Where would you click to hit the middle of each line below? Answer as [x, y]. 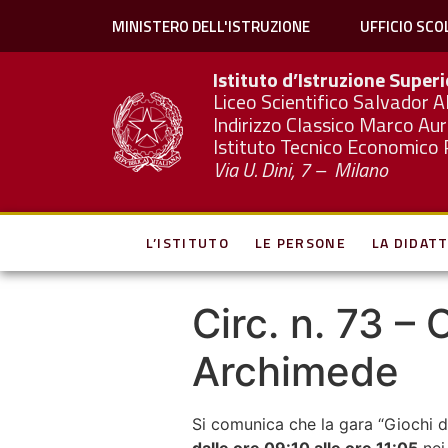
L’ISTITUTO [187, 242]
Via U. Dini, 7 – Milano [301, 169]
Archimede [295, 371]
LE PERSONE [300, 242]
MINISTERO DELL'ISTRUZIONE [210, 26]
